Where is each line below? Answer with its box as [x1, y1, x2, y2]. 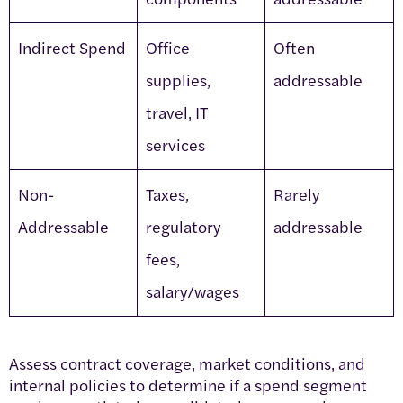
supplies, [146, 67, 210, 91]
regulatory [146, 214, 220, 237]
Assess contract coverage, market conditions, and [9, 351, 365, 374]
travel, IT [146, 100, 208, 123]
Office [146, 35, 190, 58]
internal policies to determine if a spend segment [9, 372, 367, 396]
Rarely [273, 182, 319, 205]
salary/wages [146, 279, 239, 302]
